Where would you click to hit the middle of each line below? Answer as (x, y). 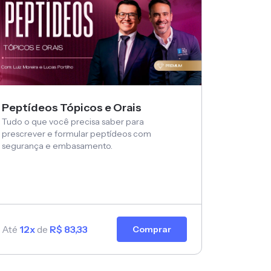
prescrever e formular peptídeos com (77, 134)
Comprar (152, 230)
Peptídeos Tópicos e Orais (72, 108)
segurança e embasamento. (57, 146)
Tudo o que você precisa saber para (73, 122)
